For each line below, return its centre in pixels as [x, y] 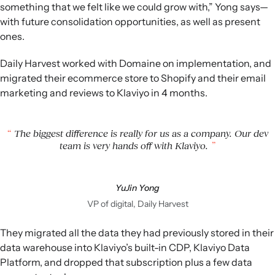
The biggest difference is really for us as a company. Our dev [140, 133]
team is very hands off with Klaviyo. [135, 145]
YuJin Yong [137, 188]
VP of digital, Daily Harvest [137, 203]
